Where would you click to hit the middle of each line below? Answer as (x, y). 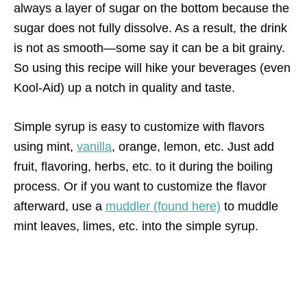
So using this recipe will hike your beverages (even (152, 67)
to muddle (249, 206)
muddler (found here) (163, 206)
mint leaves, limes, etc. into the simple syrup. (136, 226)
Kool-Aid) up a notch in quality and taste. (124, 87)
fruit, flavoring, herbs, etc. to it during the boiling (143, 166)
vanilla (94, 146)
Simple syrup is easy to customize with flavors (139, 126)
